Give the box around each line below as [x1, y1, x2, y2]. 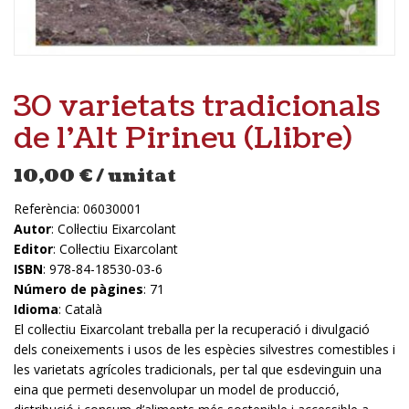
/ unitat [96, 164, 176, 189]
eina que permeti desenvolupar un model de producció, [14, 381, 340, 399]
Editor [14, 240, 53, 258]
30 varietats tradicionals [14, 86, 380, 128]
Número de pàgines [14, 280, 143, 299]
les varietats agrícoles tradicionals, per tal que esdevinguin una [14, 361, 382, 379]
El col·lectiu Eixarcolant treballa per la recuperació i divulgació [14, 320, 370, 339]
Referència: [14, 200, 83, 218]
